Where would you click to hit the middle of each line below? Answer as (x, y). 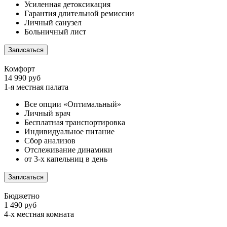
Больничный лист (55, 32)
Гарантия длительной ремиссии (79, 14)
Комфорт (20, 69)
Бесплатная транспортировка (75, 123)
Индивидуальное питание (69, 132)
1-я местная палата (36, 87)
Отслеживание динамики (68, 150)
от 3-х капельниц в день (66, 159)
